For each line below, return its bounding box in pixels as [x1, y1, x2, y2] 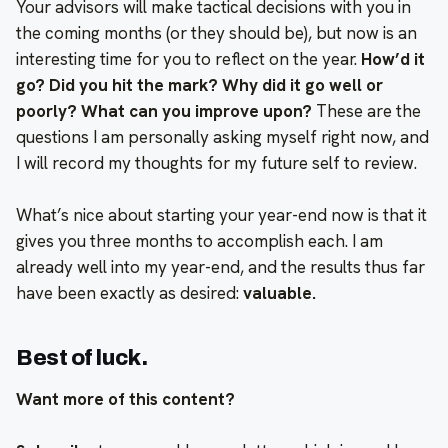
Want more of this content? [16, 387, 235, 410]
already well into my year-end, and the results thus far [16, 255, 425, 278]
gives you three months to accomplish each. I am [16, 229, 383, 252]
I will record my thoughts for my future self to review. [16, 151, 417, 174]
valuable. [243, 281, 316, 304]
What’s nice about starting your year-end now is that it [16, 203, 427, 226]
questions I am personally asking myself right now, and [16, 125, 429, 148]
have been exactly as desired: [16, 281, 243, 304]
